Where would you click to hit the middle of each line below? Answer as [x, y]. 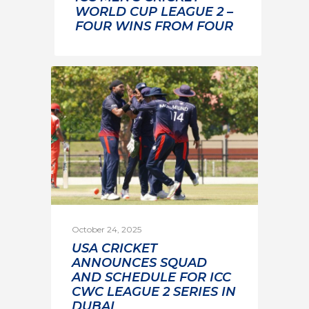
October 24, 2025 [107, 229]
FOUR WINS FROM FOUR [154, 26]
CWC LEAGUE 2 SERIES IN [154, 291]
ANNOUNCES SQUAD [139, 262]
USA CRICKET [114, 248]
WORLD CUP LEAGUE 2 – [154, 11]
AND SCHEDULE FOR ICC [151, 277]
